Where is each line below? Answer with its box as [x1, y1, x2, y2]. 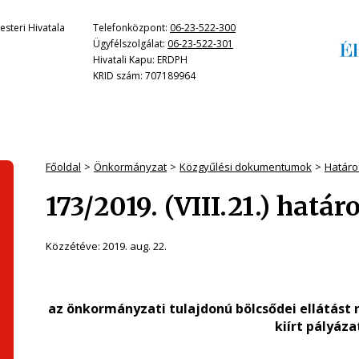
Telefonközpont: [93, 21, 170, 34]
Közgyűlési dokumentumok [179, 159, 312, 174]
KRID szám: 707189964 [93, 69, 196, 83]
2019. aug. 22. [103, 239, 167, 253]
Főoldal [46, 159, 81, 174]
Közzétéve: [46, 239, 103, 253]
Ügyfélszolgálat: [93, 37, 167, 50]
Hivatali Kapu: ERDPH [93, 53, 188, 67]
